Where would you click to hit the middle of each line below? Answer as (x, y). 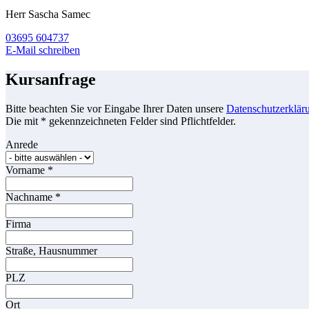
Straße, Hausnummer (51, 251)
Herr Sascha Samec (48, 14)
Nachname (30, 197)
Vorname (27, 170)
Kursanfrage (51, 80)
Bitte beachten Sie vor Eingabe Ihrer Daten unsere (116, 109)
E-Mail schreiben (43, 50)
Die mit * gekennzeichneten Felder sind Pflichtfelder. (121, 121)
